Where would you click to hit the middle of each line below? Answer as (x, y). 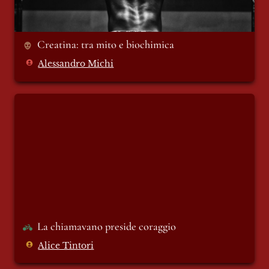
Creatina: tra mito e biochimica (107, 44)
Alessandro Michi (76, 64)
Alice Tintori (66, 246)
